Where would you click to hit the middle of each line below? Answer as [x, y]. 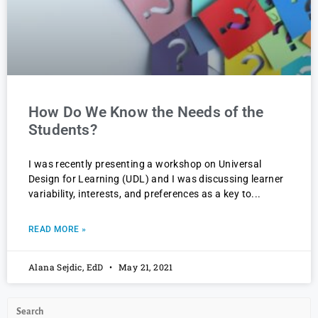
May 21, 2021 [144, 267]
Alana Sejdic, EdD [67, 267]
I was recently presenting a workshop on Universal [145, 164]
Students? [63, 130]
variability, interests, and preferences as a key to [140, 194]
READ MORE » [57, 230]
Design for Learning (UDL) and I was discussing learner [156, 179]
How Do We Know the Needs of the [146, 113]
